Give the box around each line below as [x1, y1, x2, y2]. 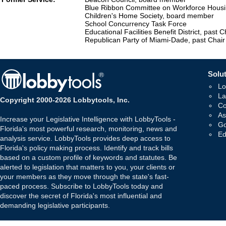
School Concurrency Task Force [85, 20, 187, 28]
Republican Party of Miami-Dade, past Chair [85, 36, 225, 44]
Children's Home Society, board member [85, 12, 214, 20]
